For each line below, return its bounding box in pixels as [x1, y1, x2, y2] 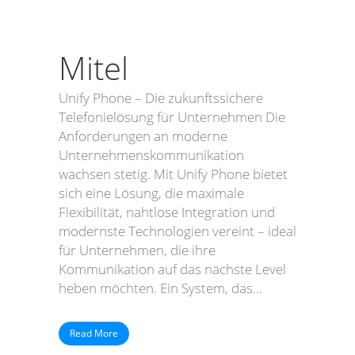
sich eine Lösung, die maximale [59, 184, 244, 202]
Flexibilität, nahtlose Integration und [59, 203, 275, 221]
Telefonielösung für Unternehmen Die [59, 108, 285, 126]
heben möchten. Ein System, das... [59, 279, 262, 297]
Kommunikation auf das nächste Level [59, 260, 286, 278]
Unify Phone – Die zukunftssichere [59, 89, 263, 107]
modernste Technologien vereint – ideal [59, 222, 296, 240]
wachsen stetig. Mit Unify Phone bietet [59, 165, 288, 183]
